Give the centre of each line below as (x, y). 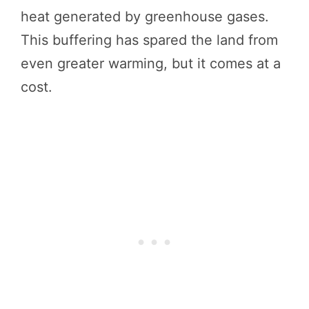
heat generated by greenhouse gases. (145, 16)
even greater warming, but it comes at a (151, 63)
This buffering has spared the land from (149, 40)
